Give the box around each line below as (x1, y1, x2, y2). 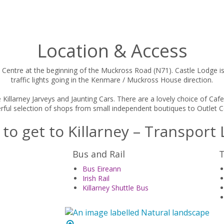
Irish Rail (82, 173, 109, 183)
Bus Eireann (82, 164, 121, 174)
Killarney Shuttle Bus (82, 183, 148, 193)
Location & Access (36, 38, 187, 63)
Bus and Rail (72, 148, 125, 160)
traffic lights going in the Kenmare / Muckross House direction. (11, 75, 213, 85)
